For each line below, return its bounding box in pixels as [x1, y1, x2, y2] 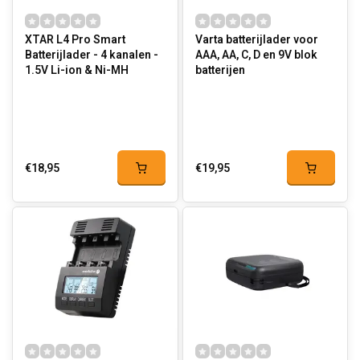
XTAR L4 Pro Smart [25, 31, 125, 48]
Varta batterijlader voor [194, 31, 318, 48]
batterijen [194, 62, 245, 79]
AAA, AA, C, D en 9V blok [194, 47, 317, 63]
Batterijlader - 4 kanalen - [25, 47, 158, 63]
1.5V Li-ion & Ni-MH [25, 62, 129, 79]
